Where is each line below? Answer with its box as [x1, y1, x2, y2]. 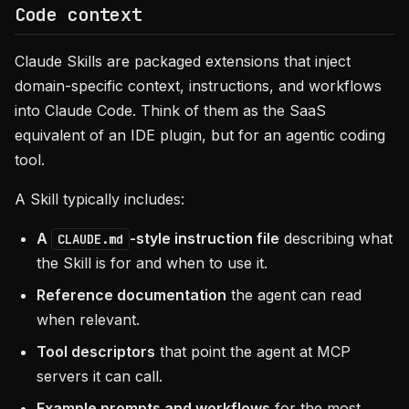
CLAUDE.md [58, 231, 123, 247]
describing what [279, 229, 393, 247]
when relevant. [37, 310, 140, 329]
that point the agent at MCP [155, 342, 351, 361]
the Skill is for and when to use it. [37, 254, 267, 272]
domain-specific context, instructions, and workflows [15, 77, 382, 95]
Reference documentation [37, 286, 226, 304]
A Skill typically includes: [15, 190, 184, 208]
